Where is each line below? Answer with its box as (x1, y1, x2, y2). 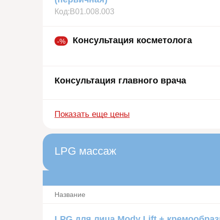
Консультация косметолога (72, 35, 192, 46)
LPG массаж (55, 145, 116, 158)
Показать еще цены (55, 110, 130, 119)
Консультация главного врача (55, 76, 186, 86)
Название (55, 191, 85, 199)
